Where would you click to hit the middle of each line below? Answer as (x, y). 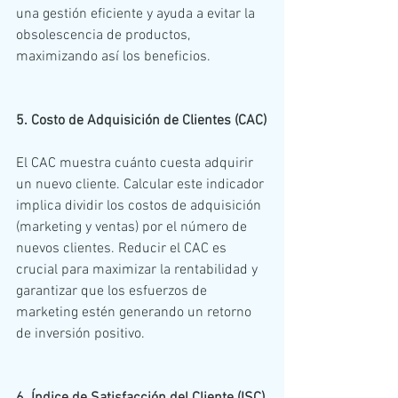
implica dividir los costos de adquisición (140, 206)
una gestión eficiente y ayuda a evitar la (137, 14)
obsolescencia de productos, (105, 35)
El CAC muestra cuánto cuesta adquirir (136, 163)
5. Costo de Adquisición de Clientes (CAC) (141, 120)
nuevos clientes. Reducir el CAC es (123, 248)
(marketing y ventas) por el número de (133, 227)
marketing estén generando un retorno (135, 312)
